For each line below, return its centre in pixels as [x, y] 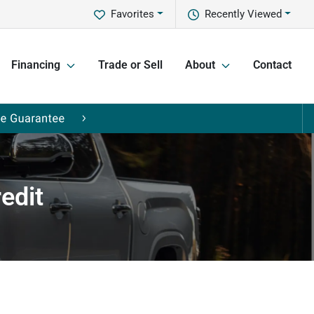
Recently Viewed [244, 14]
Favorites [133, 14]
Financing [36, 65]
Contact [272, 65]
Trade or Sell [130, 65]
